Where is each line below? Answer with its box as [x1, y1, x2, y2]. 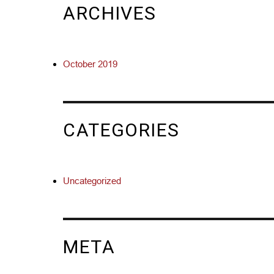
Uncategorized [63, 175, 122, 186]
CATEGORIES [63, 119, 180, 141]
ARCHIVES [63, 2, 157, 24]
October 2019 [63, 58, 118, 69]
